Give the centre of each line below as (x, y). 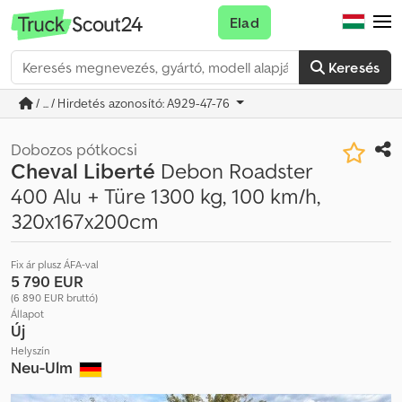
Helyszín (31, 350)
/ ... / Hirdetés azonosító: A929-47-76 (133, 103)
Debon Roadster (234, 171)
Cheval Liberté (83, 171)
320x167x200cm (85, 221)
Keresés (354, 67)
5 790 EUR (47, 281)
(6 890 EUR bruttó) (54, 297)
